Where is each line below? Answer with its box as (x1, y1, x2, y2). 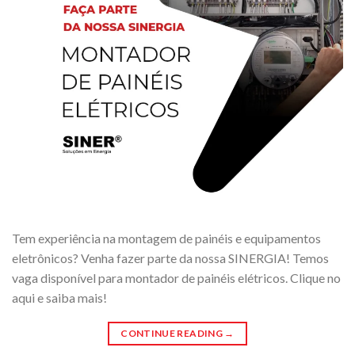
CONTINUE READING (120, 326, 225, 339)
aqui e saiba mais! (12, 289, 107, 305)
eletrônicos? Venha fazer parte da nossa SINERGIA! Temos (12, 250, 329, 265)
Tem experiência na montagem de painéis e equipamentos (12, 230, 321, 246)
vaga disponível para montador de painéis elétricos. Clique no (12, 269, 341, 285)
